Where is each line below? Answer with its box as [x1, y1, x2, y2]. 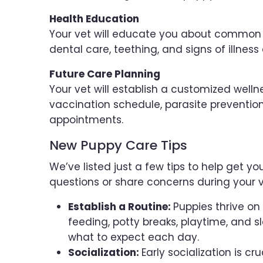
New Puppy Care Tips [49, 136, 187, 155]
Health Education [49, 12, 139, 26]
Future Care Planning [49, 67, 160, 82]
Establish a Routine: [68, 200, 173, 214]
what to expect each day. [68, 230, 199, 245]
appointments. [49, 113, 123, 127]
